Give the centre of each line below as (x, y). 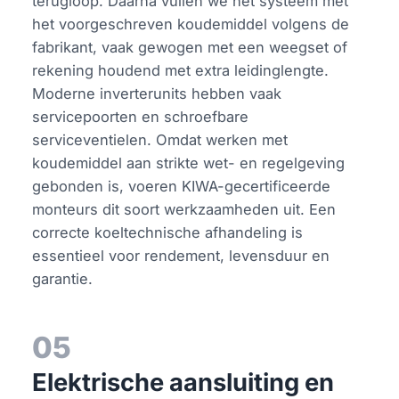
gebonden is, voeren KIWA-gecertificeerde (182, 186)
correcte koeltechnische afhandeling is (168, 232)
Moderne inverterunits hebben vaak (157, 93)
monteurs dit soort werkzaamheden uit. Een (184, 209)
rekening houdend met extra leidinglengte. (181, 70)
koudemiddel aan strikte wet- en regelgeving (189, 163)
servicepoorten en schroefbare (141, 116)
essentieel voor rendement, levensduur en (181, 255)
